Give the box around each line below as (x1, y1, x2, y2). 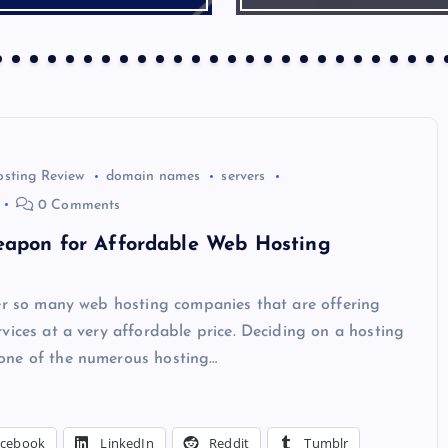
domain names (105, 169, 201, 185)
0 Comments (33, 197, 121, 213)
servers (221, 169, 266, 185)
